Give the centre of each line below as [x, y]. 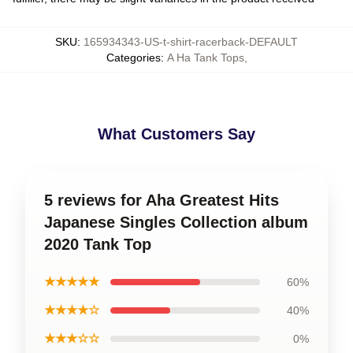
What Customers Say [176, 134]
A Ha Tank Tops [205, 57]
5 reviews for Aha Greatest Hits [162, 200]
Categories [133, 57]
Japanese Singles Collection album [176, 222]
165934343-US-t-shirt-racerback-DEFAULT [191, 41]
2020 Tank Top [98, 244]
